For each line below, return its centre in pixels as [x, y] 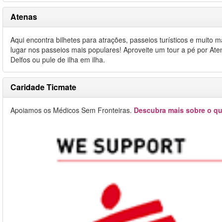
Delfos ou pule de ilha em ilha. [58, 59]
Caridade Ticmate [43, 87]
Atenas [24, 17]
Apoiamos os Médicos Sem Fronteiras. [72, 110]
